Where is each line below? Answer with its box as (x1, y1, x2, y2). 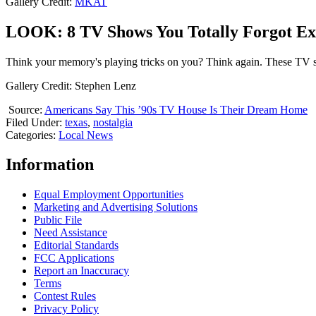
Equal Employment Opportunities (34, 188, 183, 201)
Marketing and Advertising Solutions (34, 201, 197, 214)
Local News (59, 128, 113, 141)
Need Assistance (34, 226, 107, 239)
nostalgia (93, 116, 133, 128)
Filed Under (6, 116, 59, 128)
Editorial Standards (34, 239, 119, 252)
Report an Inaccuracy (34, 265, 129, 277)
